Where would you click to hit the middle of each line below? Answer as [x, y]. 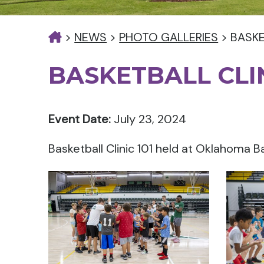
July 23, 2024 [149, 119]
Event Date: [80, 119]
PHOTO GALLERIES [169, 37]
